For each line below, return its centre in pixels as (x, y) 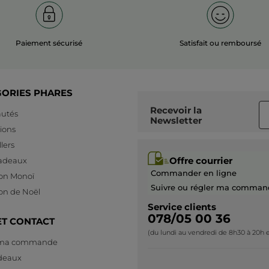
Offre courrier (201, 161)
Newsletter (176, 120)
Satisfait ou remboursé (220, 43)
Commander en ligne (194, 173)
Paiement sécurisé (49, 43)
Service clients (182, 207)
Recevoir (175, 110)
